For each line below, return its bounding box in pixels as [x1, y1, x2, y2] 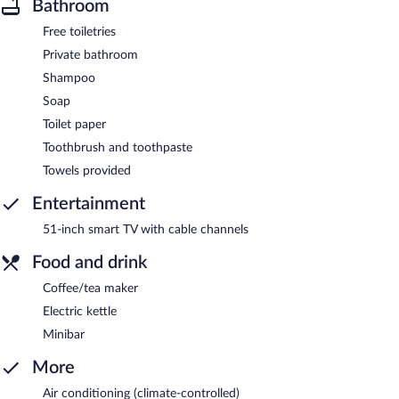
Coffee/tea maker [43, 281, 138, 295]
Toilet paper [43, 118, 106, 131]
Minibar [43, 328, 85, 341]
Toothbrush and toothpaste [43, 141, 192, 154]
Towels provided [43, 164, 131, 177]
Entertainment [32, 194, 145, 213]
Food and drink [32, 253, 147, 272]
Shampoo [43, 71, 95, 85]
